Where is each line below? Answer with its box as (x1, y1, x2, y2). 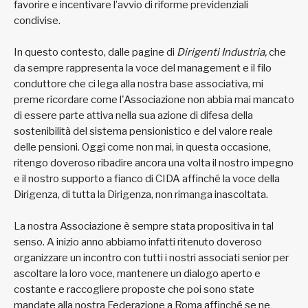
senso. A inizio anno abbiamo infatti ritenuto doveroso (14, 236, 262, 249)
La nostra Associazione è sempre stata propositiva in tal (14, 220, 274, 233)
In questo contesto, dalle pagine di (14, 46, 177, 59)
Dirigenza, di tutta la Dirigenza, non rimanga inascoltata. (14, 188, 268, 201)
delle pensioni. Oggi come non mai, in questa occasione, (14, 141, 271, 154)
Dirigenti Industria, (177, 46, 267, 59)
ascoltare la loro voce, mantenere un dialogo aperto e (14, 267, 261, 280)
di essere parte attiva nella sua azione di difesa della (14, 109, 253, 122)
